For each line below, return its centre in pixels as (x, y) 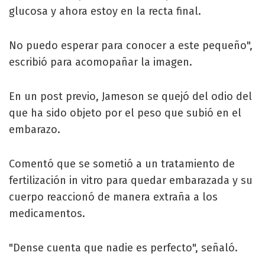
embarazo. (35, 129)
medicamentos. (47, 213)
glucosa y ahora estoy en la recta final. (105, 11)
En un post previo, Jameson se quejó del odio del (130, 96)
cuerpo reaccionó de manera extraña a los (113, 197)
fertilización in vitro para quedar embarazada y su (131, 180)
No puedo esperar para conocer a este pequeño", (131, 45)
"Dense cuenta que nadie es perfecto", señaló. (123, 248)
